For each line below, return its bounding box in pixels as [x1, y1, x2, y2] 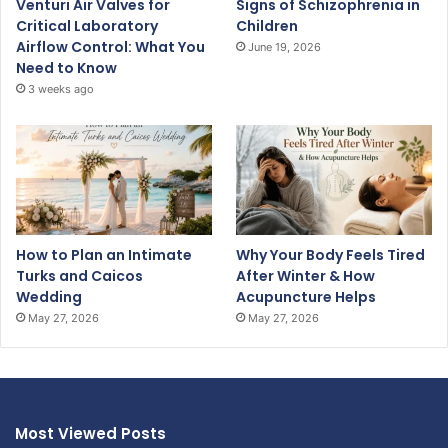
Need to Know [16, 58, 117, 79]
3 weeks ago [28, 82, 94, 97]
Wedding [16, 287, 82, 308]
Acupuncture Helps [236, 287, 377, 308]
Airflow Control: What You [16, 37, 205, 58]
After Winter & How [236, 266, 376, 287]
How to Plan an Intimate [16, 245, 192, 266]
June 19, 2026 [248, 40, 322, 55]
